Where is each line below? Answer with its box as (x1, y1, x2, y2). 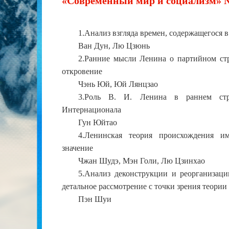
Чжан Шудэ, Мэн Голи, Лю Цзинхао (78, 156, 205, 165)
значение (62, 144, 93, 152)
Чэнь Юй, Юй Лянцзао (78, 80, 158, 88)
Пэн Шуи (78, 195, 111, 203)
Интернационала (62, 105, 121, 114)
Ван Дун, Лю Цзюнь (78, 41, 150, 50)
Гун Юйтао (78, 118, 117, 127)
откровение (62, 67, 102, 76)
